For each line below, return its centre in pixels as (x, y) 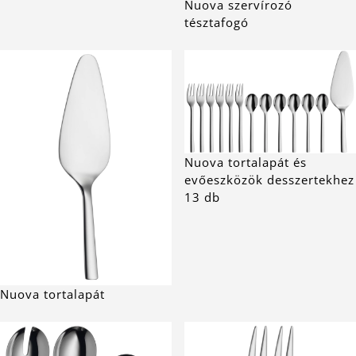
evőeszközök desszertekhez (269, 180)
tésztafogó (217, 22)
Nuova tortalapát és (246, 163)
